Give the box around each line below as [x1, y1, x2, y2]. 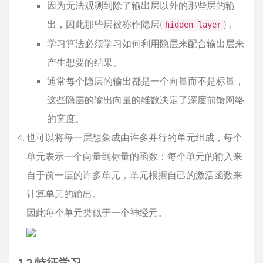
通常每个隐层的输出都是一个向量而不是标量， [47, 75, 244, 87]
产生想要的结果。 [47, 56, 122, 68]
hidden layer [165, 20, 221, 29]
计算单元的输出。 [26, 188, 102, 200]
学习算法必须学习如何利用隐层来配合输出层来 [47, 38, 244, 49]
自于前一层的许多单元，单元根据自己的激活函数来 [26, 169, 242, 181]
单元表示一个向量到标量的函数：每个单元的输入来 [26, 150, 242, 162]
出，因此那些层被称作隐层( [47, 18, 163, 30]
